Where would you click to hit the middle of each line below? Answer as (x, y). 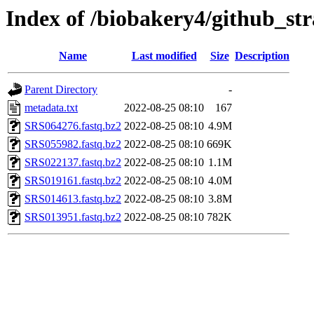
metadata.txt (51, 108)
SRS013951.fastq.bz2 (73, 217)
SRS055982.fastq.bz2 (73, 144)
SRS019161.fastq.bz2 (73, 181)
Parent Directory (61, 90)
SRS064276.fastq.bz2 (73, 126)
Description (262, 56)
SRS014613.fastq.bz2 (73, 199)
